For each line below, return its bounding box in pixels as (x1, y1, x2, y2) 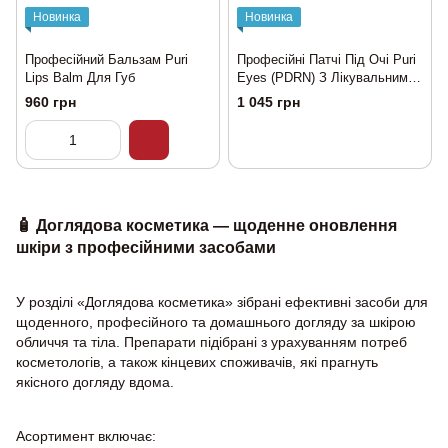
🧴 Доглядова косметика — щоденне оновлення (16, 215, 397, 234)
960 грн (25, 94, 76, 111)
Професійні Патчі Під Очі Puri (237, 51, 416, 67)
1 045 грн (237, 94, 300, 111)
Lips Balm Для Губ (25, 69, 135, 85)
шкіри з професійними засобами (16, 237, 276, 256)
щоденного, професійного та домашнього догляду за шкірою (16, 313, 416, 330)
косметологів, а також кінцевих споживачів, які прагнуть (16, 353, 378, 370)
